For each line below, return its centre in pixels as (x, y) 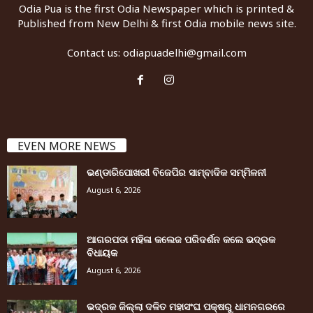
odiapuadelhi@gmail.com (184, 53)
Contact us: (95, 53)
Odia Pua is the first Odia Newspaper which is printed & (156, 9)
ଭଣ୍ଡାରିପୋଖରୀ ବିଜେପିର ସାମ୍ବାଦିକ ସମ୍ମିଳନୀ (176, 173)
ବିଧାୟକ (102, 253)
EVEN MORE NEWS (67, 146)
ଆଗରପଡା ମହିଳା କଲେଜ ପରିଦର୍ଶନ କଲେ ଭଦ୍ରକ (181, 240)
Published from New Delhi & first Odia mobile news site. (156, 23)
